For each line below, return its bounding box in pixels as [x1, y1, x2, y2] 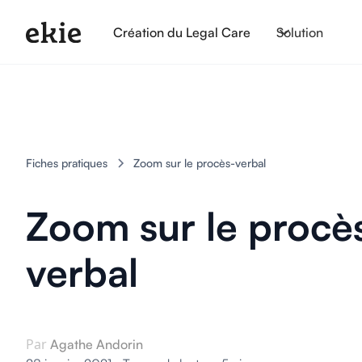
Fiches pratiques [26, 156, 107, 170]
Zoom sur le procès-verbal [133, 156, 266, 170]
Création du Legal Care [113, 23, 250, 40]
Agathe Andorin [50, 336, 143, 352]
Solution [276, 23, 323, 40]
